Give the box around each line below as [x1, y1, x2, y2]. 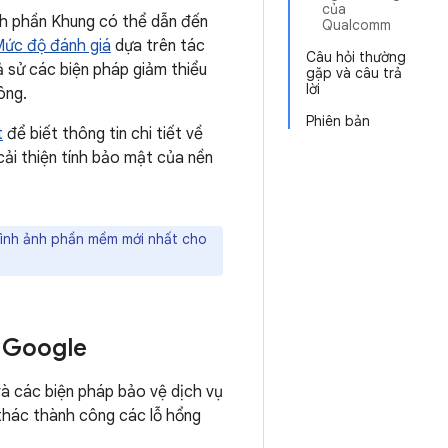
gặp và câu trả [306, 64, 402, 82]
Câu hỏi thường [306, 48, 406, 66]
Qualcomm [322, 16, 391, 34]
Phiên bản [306, 112, 370, 130]
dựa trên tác [111, 36, 205, 56]
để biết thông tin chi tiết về [3, 124, 203, 144]
